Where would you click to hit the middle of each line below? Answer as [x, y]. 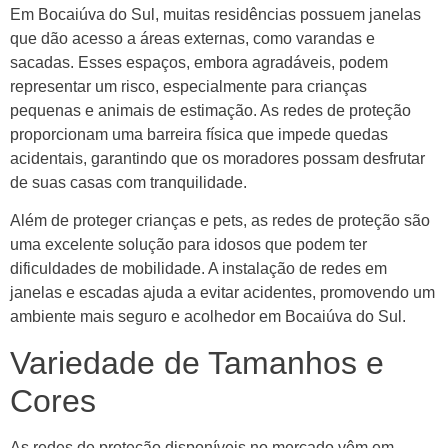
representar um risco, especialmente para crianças [188, 86]
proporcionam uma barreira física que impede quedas [199, 134]
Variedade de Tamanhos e [197, 362]
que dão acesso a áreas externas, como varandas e [192, 38]
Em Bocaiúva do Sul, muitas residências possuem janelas [215, 14]
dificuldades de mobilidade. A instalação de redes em [198, 269]
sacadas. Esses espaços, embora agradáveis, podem [199, 62]
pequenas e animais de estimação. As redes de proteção [210, 110]
